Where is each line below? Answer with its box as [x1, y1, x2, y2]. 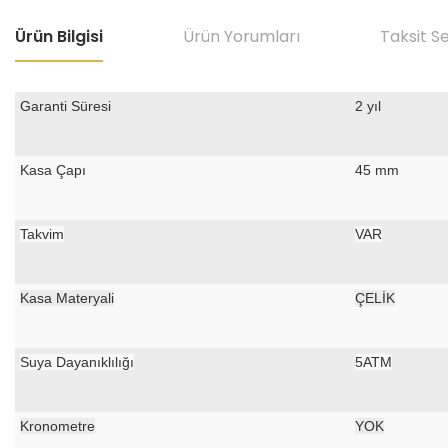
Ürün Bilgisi [15, 25, 103, 48]
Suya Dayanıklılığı [20, 354, 134, 370]
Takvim [20, 226, 64, 242]
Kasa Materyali [20, 290, 114, 306]
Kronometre [20, 418, 95, 434]
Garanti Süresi [20, 98, 111, 114]
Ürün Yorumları [183, 25, 300, 48]
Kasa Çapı [20, 162, 86, 178]
